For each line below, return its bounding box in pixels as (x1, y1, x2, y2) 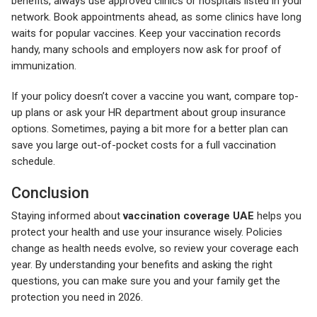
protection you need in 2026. (11, 290, 143, 304)
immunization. (11, 59, 76, 72)
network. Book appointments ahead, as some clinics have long (11, 10, 301, 23)
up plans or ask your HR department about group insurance (11, 105, 286, 119)
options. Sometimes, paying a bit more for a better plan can (11, 122, 288, 135)
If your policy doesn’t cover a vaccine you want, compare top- (11, 89, 299, 103)
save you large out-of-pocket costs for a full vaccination (11, 138, 276, 151)
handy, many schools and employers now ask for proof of (11, 42, 282, 56)
